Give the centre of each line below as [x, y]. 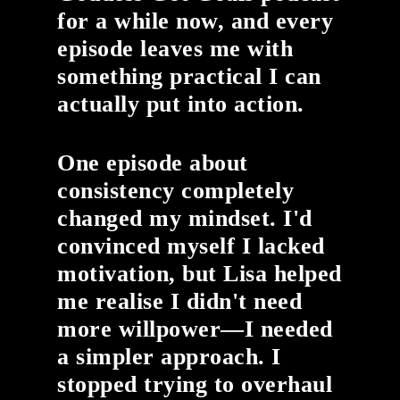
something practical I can [189, 77]
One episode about [153, 163]
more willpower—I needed [195, 329]
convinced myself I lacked [191, 246]
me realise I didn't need [180, 302]
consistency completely [176, 191]
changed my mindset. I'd [185, 219]
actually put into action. [181, 104]
